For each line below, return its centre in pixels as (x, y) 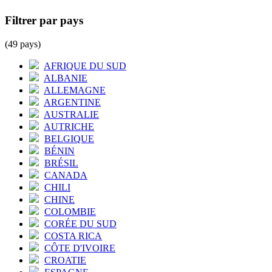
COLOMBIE (70, 211)
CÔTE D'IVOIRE (80, 248)
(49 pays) (23, 44)
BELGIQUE (69, 138)
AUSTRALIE (71, 114)
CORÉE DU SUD (80, 223)
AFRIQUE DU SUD (85, 66)
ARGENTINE (72, 102)
